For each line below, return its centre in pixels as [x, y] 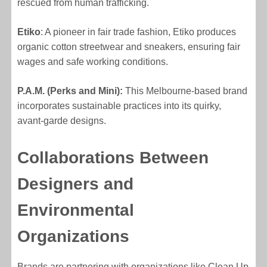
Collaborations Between [113, 158]
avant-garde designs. [62, 121]
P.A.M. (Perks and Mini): [70, 91]
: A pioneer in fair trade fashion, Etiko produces [139, 32]
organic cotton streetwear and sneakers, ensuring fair [129, 47]
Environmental [76, 210]
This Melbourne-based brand [185, 91]
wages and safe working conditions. [93, 62]
